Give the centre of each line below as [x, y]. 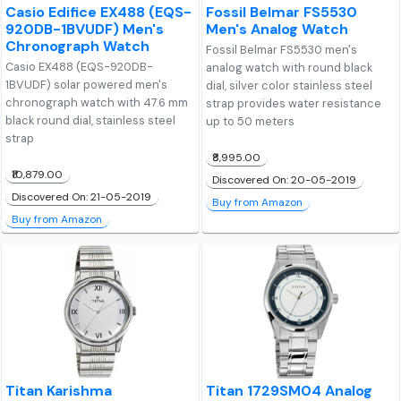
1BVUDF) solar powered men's [87, 85]
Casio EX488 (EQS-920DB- [80, 67]
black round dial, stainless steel [91, 121]
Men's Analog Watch [277, 30]
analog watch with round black [290, 68]
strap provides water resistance [294, 104]
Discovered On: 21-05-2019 [82, 197]
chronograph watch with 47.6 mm [97, 103]
